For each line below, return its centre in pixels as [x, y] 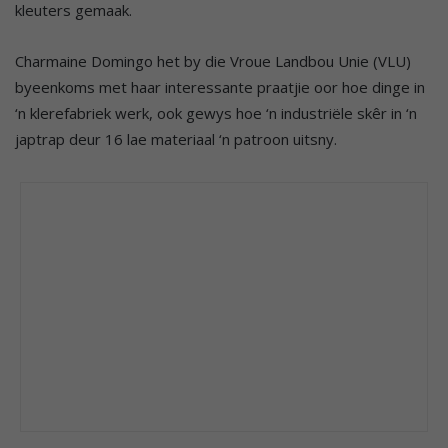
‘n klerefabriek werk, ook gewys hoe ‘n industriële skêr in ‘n [216, 112]
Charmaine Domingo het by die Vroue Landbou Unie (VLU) [213, 60]
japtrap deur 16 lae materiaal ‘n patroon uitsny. [176, 138]
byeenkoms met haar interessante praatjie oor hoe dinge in [220, 86]
